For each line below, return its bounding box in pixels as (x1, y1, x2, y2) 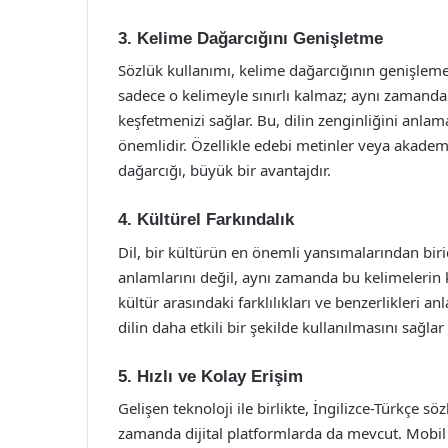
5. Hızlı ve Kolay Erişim (118, 366, 303, 386)
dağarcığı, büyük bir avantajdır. (118, 160, 331, 180)
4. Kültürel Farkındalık (118, 210, 294, 229)
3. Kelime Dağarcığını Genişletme (118, 28, 383, 48)
